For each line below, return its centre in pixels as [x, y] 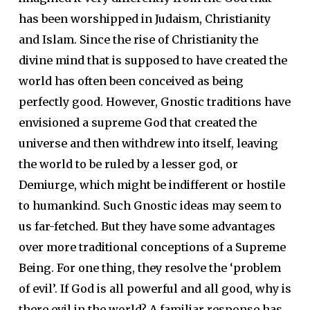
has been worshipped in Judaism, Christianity [144, 19]
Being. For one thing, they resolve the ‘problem [149, 268]
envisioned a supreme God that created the [137, 122]
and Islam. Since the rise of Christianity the [138, 39]
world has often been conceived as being [131, 81]
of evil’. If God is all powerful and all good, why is [155, 289]
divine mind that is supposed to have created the [153, 60]
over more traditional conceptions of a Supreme [152, 247]
